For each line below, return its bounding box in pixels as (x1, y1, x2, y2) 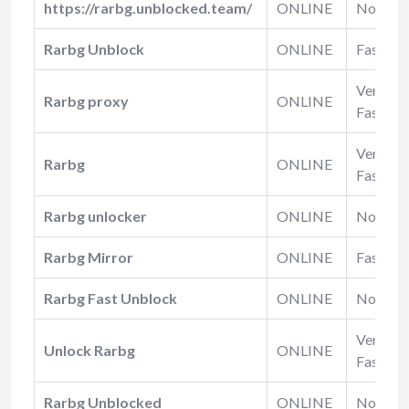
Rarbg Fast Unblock (44, 288, 177, 307)
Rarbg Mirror (44, 247, 133, 266)
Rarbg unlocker (44, 206, 147, 225)
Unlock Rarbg (44, 341, 135, 359)
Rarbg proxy (44, 91, 129, 110)
